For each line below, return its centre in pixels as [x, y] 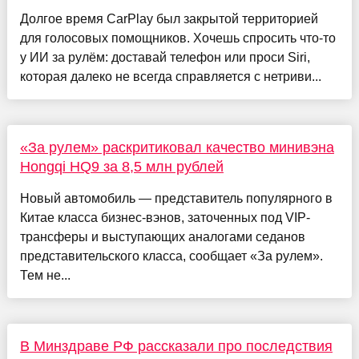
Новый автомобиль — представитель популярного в [176, 198]
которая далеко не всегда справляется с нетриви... [170, 76]
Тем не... [45, 275]
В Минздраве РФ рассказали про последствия [176, 346]
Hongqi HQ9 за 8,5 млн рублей [121, 166]
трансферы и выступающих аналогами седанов [162, 236]
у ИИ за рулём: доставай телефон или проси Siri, [165, 57]
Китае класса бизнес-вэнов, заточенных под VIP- [165, 217]
